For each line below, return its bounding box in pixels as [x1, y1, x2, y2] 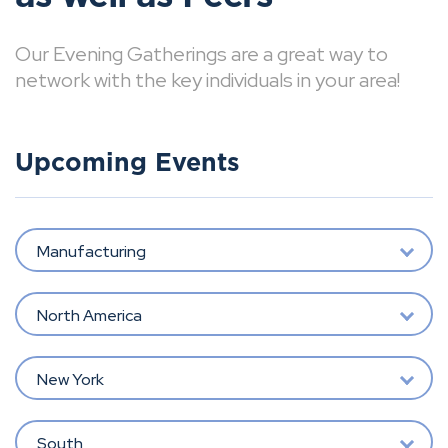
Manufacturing [36, 240, 146, 262]
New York [36, 368, 104, 390]
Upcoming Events [15, 151, 240, 176]
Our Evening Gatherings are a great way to [15, 41, 388, 67]
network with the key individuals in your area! [15, 67, 400, 93]
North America [36, 304, 142, 326]
